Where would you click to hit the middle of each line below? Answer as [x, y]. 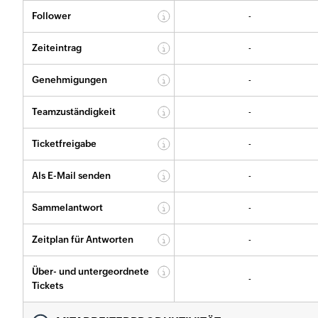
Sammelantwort [67, 207]
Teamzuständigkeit [74, 111]
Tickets [48, 285]
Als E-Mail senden [71, 175]
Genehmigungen [70, 79]
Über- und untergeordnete [91, 271]
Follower [51, 16]
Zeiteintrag [57, 48]
